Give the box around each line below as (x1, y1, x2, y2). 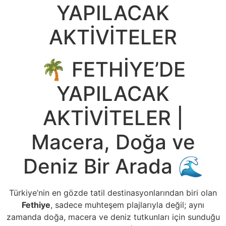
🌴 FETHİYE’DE (40, 57, 186, 82)
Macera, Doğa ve (31, 130, 195, 154)
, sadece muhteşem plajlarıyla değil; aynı (50, 200, 204, 210)
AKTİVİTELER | (42, 105, 184, 130)
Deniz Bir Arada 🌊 (23, 154, 203, 179)
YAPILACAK (56, 81, 169, 106)
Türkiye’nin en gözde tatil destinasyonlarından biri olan (9, 188, 217, 198)
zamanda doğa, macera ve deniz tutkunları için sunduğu (6, 212, 220, 222)
